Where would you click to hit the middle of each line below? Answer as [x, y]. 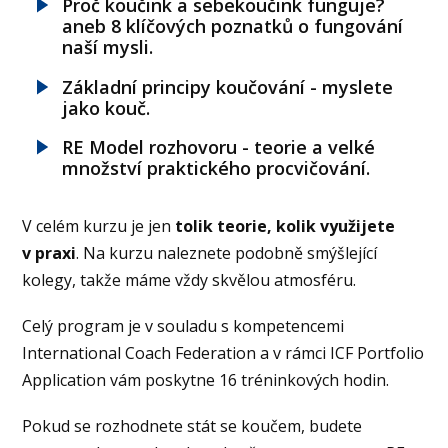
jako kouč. [106, 107]
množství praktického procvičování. [216, 168]
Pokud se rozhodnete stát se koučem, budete [192, 426]
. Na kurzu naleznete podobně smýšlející [227, 252]
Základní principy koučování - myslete [228, 86]
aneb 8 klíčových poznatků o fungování [233, 26]
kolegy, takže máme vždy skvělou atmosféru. [189, 279]
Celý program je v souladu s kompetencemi [183, 325]
